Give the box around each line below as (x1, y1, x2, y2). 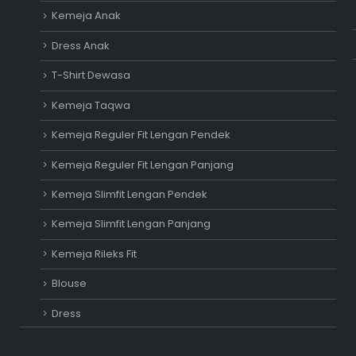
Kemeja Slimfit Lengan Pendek (51, 187, 207, 203)
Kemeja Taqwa (51, 97, 130, 113)
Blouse (51, 276, 87, 292)
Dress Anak (51, 37, 110, 53)
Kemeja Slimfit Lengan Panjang (51, 216, 211, 232)
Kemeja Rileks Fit (51, 246, 137, 261)
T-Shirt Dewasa (51, 68, 130, 83)
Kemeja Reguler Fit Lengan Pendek (51, 127, 230, 143)
